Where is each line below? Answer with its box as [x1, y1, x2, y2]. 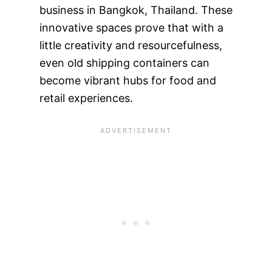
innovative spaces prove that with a [39, 21, 223, 34]
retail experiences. [39, 91, 133, 104]
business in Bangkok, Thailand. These [39, 3, 233, 16]
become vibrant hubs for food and [39, 73, 216, 87]
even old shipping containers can [39, 56, 209, 69]
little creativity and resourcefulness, [39, 38, 222, 52]
